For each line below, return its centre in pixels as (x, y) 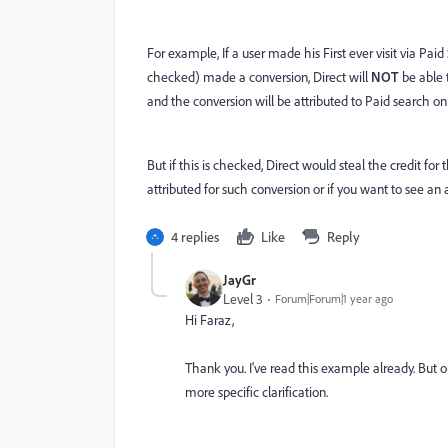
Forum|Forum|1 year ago (334, 298)
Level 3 (243, 298)
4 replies (195, 236)
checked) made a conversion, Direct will (259, 76)
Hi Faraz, (209, 319)
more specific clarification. (256, 391)
